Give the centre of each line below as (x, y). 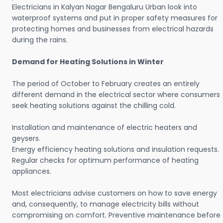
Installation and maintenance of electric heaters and (105, 128)
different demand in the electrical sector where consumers (116, 95)
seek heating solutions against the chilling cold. (94, 106)
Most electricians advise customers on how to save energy (114, 193)
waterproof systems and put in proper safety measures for (115, 18)
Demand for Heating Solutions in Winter (88, 62)
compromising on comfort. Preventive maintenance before (116, 215)
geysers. (26, 139)
